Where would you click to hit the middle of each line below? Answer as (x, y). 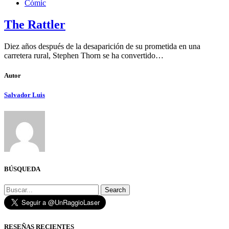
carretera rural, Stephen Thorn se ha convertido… (84, 56)
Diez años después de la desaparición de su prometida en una (102, 47)
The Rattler (35, 25)
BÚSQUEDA (22, 169)
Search (115, 190)
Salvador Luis (25, 95)
